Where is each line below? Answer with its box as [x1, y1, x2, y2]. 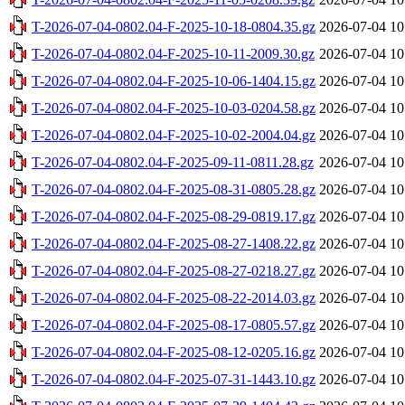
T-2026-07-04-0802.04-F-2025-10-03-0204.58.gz [32, 99, 316, 116]
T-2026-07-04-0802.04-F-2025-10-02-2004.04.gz [32, 127, 316, 143]
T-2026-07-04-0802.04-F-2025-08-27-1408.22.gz [32, 235, 316, 251]
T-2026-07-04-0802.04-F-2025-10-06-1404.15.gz [32, 72, 316, 89]
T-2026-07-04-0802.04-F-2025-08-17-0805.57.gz [32, 316, 316, 333]
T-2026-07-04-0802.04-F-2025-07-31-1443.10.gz [32, 371, 316, 387]
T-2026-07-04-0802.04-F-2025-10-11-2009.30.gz [32, 45, 315, 61]
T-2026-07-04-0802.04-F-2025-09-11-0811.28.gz [32, 154, 314, 170]
